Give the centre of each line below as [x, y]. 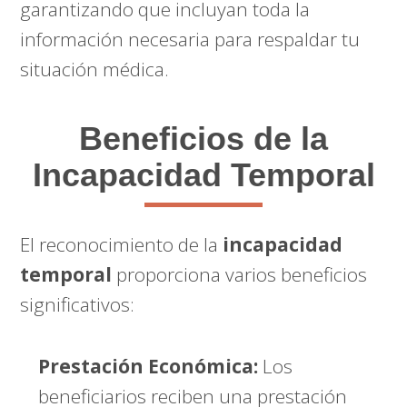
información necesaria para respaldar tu [190, 39]
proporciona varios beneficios [240, 274]
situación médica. [95, 69]
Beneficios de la [203, 139]
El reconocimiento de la [122, 244]
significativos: [78, 304]
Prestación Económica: [149, 366]
